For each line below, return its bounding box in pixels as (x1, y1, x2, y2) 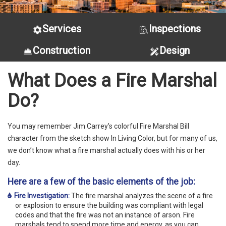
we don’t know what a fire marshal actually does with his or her (8, 146, 205, 155)
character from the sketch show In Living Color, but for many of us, (8, 134, 217, 143)
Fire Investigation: (14, 192, 70, 200)
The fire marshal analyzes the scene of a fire (70, 192, 213, 200)
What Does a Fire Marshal (8, 69, 217, 91)
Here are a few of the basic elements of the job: (8, 177, 195, 187)
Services (42, 23, 81, 35)
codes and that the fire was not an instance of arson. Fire (15, 211, 195, 219)
